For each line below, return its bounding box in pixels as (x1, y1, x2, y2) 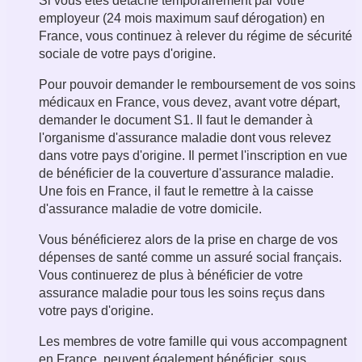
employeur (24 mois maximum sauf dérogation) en (39, 11, 325, 26)
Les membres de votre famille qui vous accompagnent (39, 335, 347, 349)
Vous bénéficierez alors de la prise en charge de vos (39, 233, 338, 247)
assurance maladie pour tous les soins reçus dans (39, 286, 325, 301)
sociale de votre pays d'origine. (39, 47, 216, 61)
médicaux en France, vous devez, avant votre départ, (39, 95, 340, 110)
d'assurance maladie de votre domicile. (39, 202, 262, 217)
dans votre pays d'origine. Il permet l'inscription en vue (39, 149, 347, 163)
